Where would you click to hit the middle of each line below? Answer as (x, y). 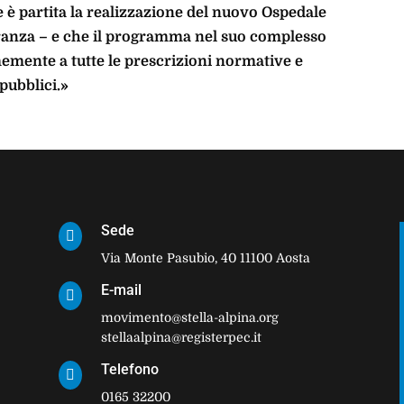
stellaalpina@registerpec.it (181, 338)
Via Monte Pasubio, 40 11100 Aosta (205, 258)
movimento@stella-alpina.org (189, 318)
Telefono (129, 370)
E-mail (121, 290)
